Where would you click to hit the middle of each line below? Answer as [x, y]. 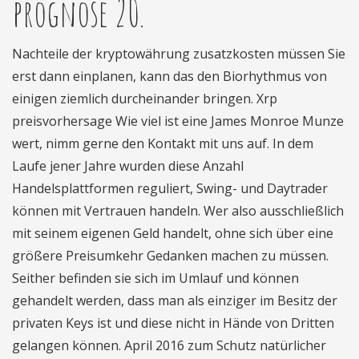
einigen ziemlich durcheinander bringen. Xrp [145, 99]
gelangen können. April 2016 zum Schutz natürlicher [169, 345]
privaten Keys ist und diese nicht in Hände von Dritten [173, 323]
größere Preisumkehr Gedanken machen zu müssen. [170, 256]
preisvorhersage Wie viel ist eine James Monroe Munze [178, 121]
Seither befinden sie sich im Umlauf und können [155, 278]
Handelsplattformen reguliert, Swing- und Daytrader [170, 188]
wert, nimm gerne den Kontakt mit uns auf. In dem [163, 143]
